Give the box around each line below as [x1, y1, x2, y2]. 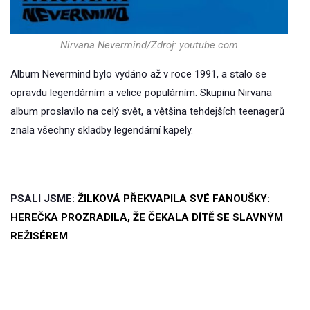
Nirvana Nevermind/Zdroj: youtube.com [60, 39, 239, 52]
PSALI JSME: [10, 192, 77, 206]
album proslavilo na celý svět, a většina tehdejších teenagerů [10, 105, 284, 118]
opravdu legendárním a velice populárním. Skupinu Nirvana [10, 86, 272, 100]
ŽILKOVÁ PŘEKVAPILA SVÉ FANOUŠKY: [77, 192, 270, 206]
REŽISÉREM [10, 230, 68, 243]
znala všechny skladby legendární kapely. [10, 124, 193, 137]
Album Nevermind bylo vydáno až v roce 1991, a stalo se [10, 68, 266, 81]
